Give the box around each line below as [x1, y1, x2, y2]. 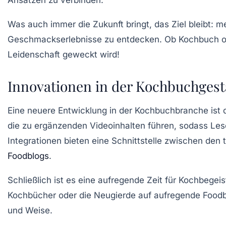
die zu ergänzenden [8, 121, 90, 131]
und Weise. [8, 205, 52, 216]
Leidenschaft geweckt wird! [8, 49, 120, 60]
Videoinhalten [90, 121, 145, 131]
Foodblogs [8, 151, 49, 161]
